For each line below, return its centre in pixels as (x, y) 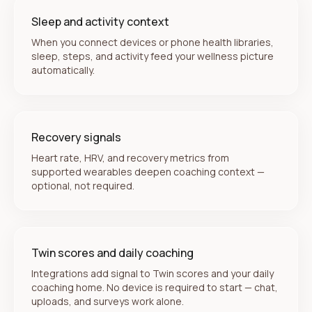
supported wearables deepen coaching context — (148, 172)
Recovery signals (76, 137)
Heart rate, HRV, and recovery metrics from (130, 158)
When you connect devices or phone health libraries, (153, 42)
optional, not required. (83, 186)
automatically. (63, 70)
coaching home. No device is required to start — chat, (155, 287)
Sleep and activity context (100, 22)
